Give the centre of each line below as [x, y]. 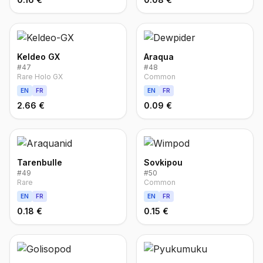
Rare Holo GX [40, 77]
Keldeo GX [38, 57]
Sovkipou [163, 162]
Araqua [159, 57]
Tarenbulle [40, 162]
